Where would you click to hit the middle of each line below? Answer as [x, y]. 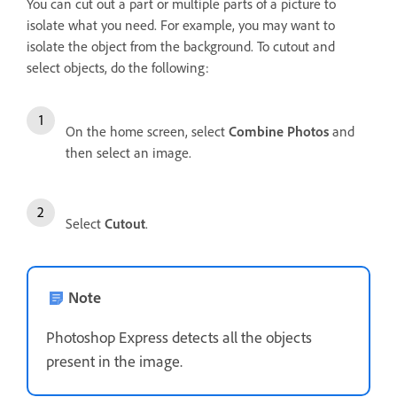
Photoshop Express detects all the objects [179, 337]
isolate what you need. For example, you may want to [181, 25]
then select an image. [130, 153]
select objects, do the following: [118, 68]
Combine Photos [279, 132]
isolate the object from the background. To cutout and [181, 47]
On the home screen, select [147, 132]
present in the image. [114, 361]
